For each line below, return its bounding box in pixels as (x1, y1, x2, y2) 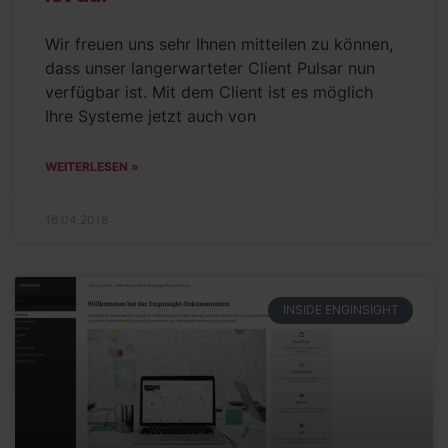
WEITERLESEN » (45, 159, 139, 175)
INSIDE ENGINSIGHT (282, 302, 399, 318)
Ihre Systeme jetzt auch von (45, 106, 256, 127)
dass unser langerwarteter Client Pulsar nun (45, 58, 375, 79)
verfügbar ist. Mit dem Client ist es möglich (45, 82, 373, 103)
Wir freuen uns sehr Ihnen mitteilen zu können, (45, 34, 393, 55)
